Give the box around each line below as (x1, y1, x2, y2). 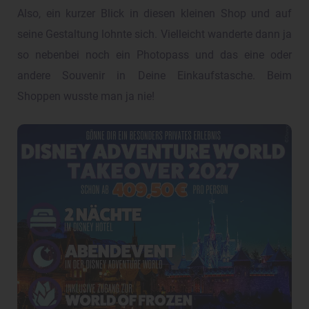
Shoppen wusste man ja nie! (17, 90, 154, 103)
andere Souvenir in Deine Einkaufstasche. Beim (17, 70, 292, 83)
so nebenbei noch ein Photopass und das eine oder (17, 49, 292, 62)
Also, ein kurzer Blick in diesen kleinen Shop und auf (17, 8, 292, 21)
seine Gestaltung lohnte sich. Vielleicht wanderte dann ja (17, 28, 292, 41)
